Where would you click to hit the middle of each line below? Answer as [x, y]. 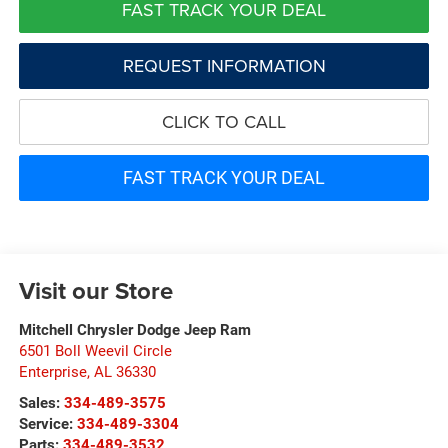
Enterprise [52, 371]
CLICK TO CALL [224, 121]
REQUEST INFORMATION [224, 65]
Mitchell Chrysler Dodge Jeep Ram [134, 329]
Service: [47, 423]
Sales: [41, 402]
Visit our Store [95, 290]
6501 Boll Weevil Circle [95, 350]
